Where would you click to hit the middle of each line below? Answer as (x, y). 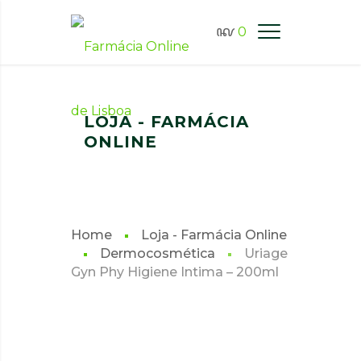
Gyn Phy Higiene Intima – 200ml (175, 272)
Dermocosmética (158, 253)
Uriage (266, 253)
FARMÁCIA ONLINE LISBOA (168, 102)
